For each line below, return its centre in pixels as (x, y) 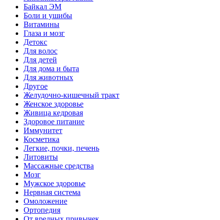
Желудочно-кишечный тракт (71, 95)
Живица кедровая (53, 113)
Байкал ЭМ (42, 7)
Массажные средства (59, 166)
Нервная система (52, 192)
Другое (36, 86)
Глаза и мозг (44, 33)
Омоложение (45, 201)
